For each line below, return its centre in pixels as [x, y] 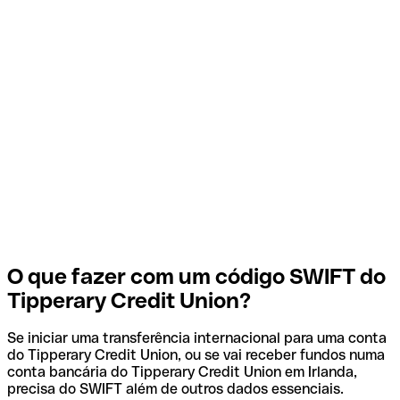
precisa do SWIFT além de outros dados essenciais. [175, 389]
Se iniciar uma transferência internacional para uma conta [197, 338]
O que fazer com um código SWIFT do [196, 276]
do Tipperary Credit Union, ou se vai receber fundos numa [196, 355]
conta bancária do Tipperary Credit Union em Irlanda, [182, 372]
